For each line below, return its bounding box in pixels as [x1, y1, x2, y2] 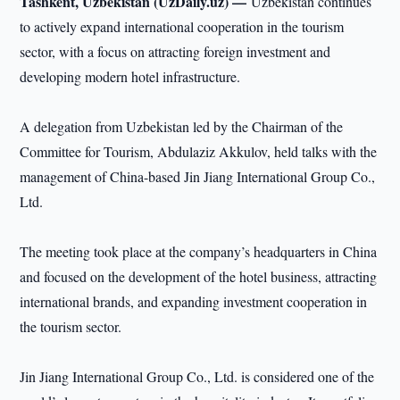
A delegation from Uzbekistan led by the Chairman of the [20, 117, 344, 136]
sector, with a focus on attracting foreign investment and [20, 42, 331, 61]
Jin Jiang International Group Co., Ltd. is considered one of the [20, 367, 375, 386]
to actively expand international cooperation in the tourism [20, 17, 345, 36]
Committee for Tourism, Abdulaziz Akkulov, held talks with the [20, 142, 378, 161]
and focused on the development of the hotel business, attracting [20, 267, 378, 286]
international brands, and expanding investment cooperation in [20, 292, 368, 311]
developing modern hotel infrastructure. [20, 67, 241, 86]
